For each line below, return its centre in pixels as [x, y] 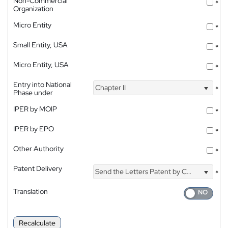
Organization [33, 8]
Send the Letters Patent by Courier [140, 172]
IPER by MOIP [35, 109]
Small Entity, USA [40, 45]
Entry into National [42, 84]
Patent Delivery [38, 168]
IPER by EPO [34, 129]
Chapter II [110, 88]
